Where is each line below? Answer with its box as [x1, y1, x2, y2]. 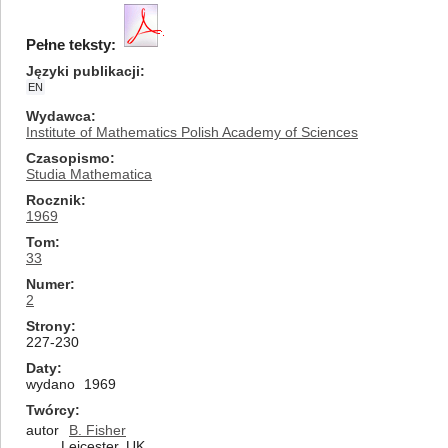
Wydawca [26, 108, 91, 124]
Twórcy [26, 402, 75, 418]
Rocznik [26, 192, 81, 208]
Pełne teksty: [26, 36, 116, 53]
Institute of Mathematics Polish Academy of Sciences [26, 124, 358, 140]
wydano [26, 376, 75, 392]
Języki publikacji [26, 63, 140, 79]
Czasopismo [26, 150, 110, 166]
